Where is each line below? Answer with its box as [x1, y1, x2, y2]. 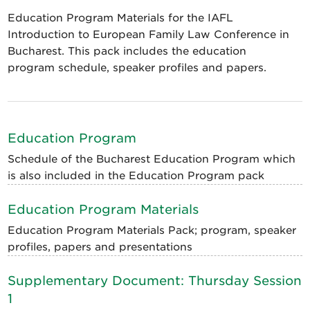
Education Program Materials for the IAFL [8, 12, 234, 24]
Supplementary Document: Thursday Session [8, 273, 302, 288]
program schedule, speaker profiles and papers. [8, 62, 271, 74]
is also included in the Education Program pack [8, 170, 265, 182]
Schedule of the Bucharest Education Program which [8, 153, 296, 165]
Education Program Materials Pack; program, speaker [8, 224, 297, 237]
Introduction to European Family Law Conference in [8, 28, 290, 41]
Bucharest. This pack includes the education [8, 45, 247, 57]
